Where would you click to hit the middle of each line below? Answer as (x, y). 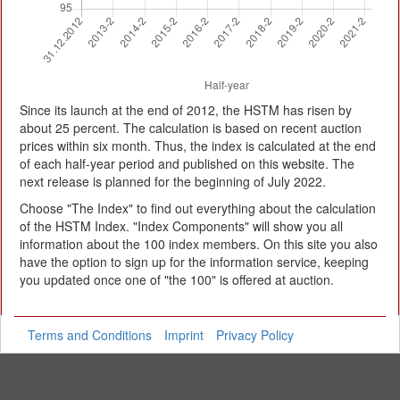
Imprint (184, 335)
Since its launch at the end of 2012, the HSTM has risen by (186, 110)
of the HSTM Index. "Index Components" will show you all (181, 226)
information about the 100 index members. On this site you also (199, 244)
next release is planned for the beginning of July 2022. (173, 181)
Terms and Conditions (90, 335)
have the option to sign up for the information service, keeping (194, 262)
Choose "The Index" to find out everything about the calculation (198, 208)
